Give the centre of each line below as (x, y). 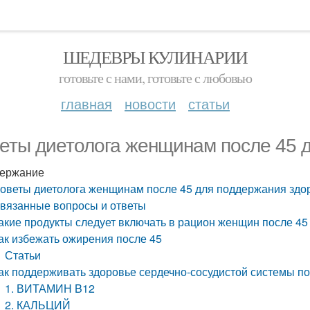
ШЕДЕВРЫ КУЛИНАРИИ (155, 57)
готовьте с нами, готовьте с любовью (155, 78)
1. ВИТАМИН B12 (50, 288)
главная (86, 103)
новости (150, 103)
